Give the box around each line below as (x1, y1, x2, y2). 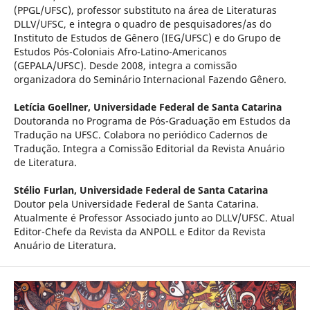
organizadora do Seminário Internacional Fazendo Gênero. (13, 72, 286, 86)
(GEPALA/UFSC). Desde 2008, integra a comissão (13, 58, 237, 72)
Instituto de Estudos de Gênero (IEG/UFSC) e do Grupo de (13, 30, 281, 44)
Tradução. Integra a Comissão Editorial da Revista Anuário (13, 141, 284, 155)
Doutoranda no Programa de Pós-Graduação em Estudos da (13, 113, 291, 127)
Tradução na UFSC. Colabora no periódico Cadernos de (13, 127, 268, 141)
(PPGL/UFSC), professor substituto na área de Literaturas (13, 3, 277, 17)
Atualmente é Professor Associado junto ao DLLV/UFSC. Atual (13, 211, 295, 224)
